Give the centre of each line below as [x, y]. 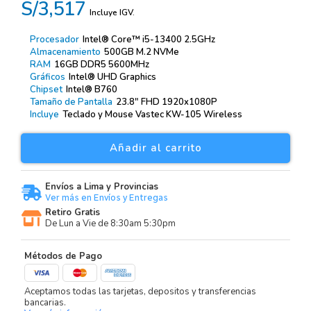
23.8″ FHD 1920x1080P [166, 102]
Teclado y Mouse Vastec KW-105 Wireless [152, 115]
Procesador [54, 40]
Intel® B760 [91, 90]
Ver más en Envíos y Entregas [106, 198]
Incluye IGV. [112, 13]
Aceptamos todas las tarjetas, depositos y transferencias [140, 292]
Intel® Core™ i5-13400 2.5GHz [149, 40]
